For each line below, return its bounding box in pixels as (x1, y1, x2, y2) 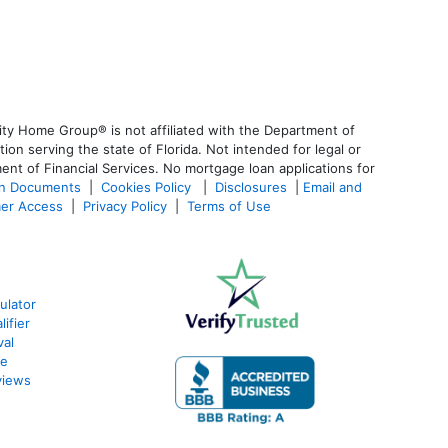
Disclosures (215, 178, 287, 195)
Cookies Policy (101, 178, 195, 195)
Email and (303, 178, 362, 195)
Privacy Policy (83, 197, 167, 214)
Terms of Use (187, 197, 275, 214)
